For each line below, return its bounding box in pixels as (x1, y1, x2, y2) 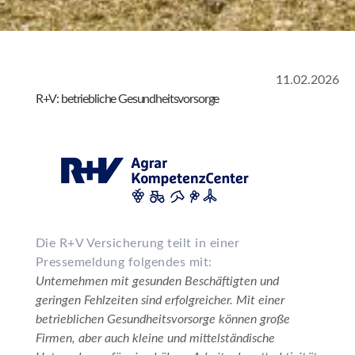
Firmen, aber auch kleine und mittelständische (35, 331, 275, 345)
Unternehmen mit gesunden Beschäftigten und (35, 274, 279, 288)
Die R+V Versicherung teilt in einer (35, 236, 240, 250)
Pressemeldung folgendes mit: (35, 255, 212, 269)
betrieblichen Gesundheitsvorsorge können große (35, 312, 290, 326)
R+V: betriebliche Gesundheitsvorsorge (35, 92, 219, 105)
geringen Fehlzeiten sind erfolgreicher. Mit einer (35, 293, 284, 307)
